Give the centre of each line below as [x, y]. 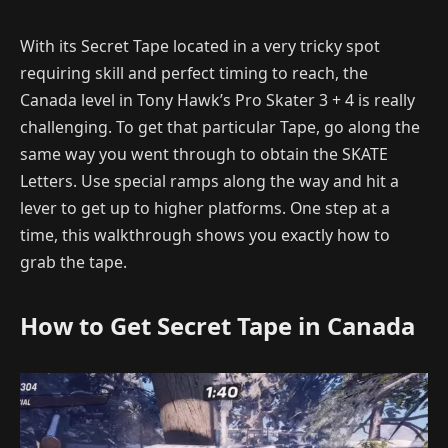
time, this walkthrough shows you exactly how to [205, 235]
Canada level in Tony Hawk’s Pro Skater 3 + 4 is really [217, 100]
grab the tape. [73, 262]
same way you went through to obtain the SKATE [204, 154]
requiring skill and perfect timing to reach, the [194, 73]
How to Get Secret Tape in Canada [220, 326]
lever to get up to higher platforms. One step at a [205, 208]
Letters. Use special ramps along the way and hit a [209, 181]
